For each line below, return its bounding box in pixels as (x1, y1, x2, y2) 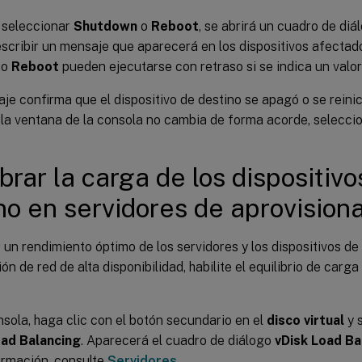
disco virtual (267, 312, 344, 328)
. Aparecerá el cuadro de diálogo (81, 332, 275, 348)
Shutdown (74, 18, 137, 34)
